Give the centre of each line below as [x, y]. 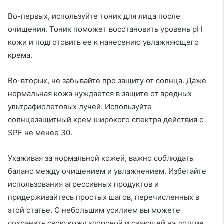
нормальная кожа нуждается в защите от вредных [100, 93]
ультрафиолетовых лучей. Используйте [80, 106]
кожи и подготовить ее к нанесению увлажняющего [103, 42]
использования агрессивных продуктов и [83, 184]
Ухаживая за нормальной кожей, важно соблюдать [101, 158]
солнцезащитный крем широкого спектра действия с [106, 119]
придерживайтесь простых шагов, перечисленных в [104, 197]
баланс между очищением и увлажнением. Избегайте [107, 171]
